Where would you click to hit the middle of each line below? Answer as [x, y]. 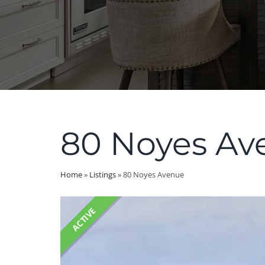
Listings [103, 174]
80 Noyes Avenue [153, 174]
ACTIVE [84, 219]
